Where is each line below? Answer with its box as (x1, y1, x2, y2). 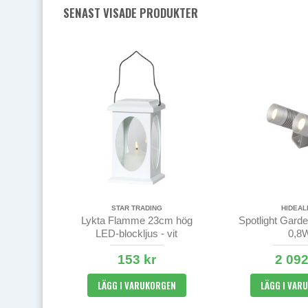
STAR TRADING (111, 203, 162, 212)
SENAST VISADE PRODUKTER (63, 4, 198, 21)
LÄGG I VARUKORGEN (97, 278, 176, 292)
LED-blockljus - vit (96, 227, 178, 239)
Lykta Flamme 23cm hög (80, 214, 192, 226)
